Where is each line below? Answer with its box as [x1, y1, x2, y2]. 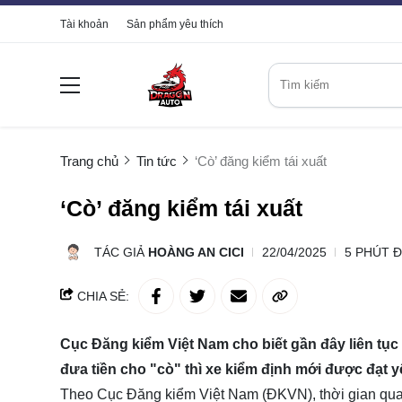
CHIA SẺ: [74, 289, 129, 304]
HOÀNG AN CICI [148, 245, 244, 260]
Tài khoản [60, 18, 109, 31]
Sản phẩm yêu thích [127, 18, 223, 31]
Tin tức [136, 153, 177, 170]
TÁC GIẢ [94, 245, 148, 260]
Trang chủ [60, 153, 118, 170]
